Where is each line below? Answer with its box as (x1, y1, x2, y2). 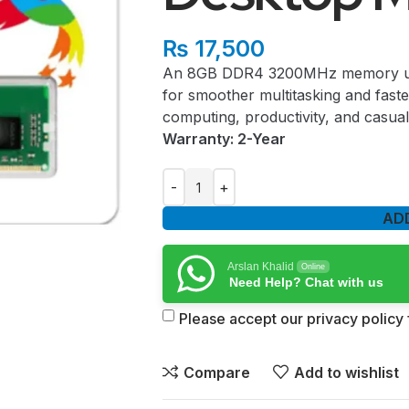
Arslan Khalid (226, 260, 294, 273)
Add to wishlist (293, 363, 399, 382)
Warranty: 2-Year (162, 130, 286, 148)
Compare (183, 363, 250, 382)
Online (300, 262, 325, 271)
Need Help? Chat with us (228, 275, 383, 289)
